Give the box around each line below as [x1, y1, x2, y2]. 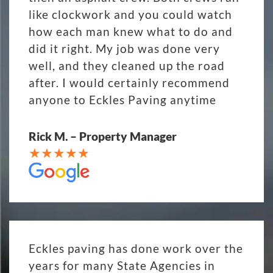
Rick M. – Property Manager [29, 129, 177, 144]
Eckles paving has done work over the [29, 241, 243, 256]
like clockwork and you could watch [29, 7, 232, 22]
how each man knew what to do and [29, 24, 233, 39]
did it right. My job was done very [29, 41, 220, 56]
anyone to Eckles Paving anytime [29, 93, 216, 107]
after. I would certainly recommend [29, 76, 230, 90]
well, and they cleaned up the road [29, 58, 225, 73]
